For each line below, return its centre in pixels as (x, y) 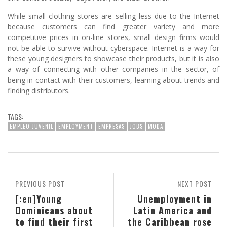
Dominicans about (54, 210)
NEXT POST (195, 183)
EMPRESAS (111, 126)
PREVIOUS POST (40, 183)
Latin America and (173, 210)
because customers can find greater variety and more (113, 26)
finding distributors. (39, 90)
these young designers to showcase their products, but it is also (113, 58)
